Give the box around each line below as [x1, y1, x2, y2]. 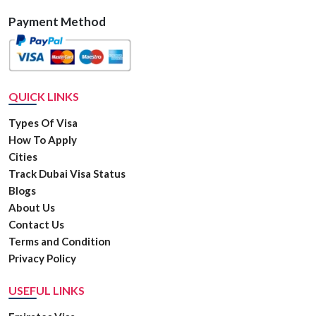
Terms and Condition [8, 235, 111, 248]
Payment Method [8, 14, 106, 30]
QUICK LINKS [8, 90, 79, 104]
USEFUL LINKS [8, 284, 85, 298]
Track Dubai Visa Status [8, 167, 126, 181]
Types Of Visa [8, 116, 78, 130]
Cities [8, 150, 37, 164]
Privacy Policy [8, 252, 76, 265]
